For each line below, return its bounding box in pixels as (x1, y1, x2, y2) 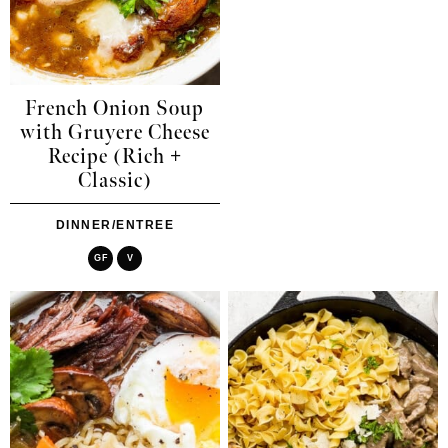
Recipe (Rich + (47, 144, 182, 169)
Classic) (77, 168, 152, 193)
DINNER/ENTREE (55, 217, 175, 232)
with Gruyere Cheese (19, 120, 210, 145)
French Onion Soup (25, 96, 205, 121)
